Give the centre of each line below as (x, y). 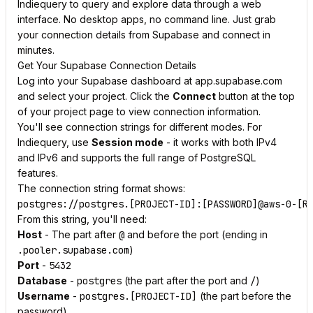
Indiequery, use (54, 142)
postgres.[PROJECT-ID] (138, 296)
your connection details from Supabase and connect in (144, 35)
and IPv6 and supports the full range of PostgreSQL (137, 158)
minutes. (36, 50)
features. (38, 173)
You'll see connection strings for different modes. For (140, 127)
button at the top (255, 96)
